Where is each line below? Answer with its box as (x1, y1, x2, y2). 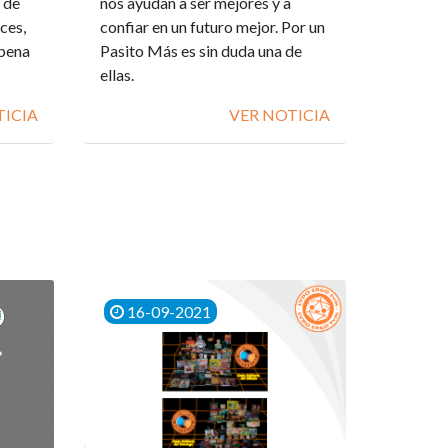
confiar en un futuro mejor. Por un (99, 16, 325, 36)
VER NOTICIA (229, 104, 330, 124)
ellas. (99, 64, 134, 84)
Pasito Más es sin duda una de (99, 40, 302, 60)
